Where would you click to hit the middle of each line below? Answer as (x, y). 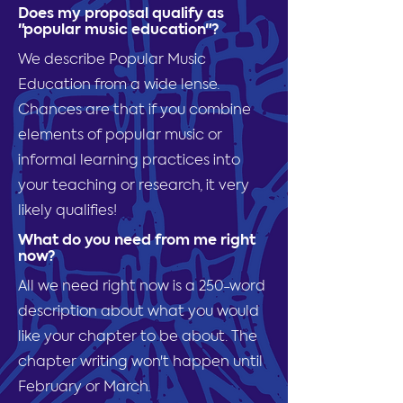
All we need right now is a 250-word (142, 287)
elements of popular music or (120, 136)
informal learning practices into (129, 161)
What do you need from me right (137, 242)
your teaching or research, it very (134, 187)
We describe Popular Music (112, 61)
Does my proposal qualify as (121, 15)
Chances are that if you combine (134, 111)
